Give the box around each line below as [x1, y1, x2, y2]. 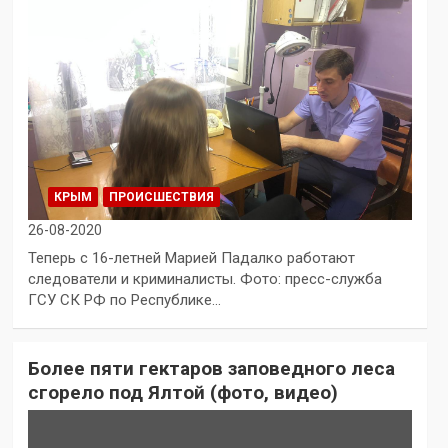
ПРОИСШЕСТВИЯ [108, 190, 214, 205]
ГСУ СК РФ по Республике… [27, 291, 221, 310]
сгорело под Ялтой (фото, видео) [27, 381, 338, 405]
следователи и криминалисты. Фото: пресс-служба [27, 270, 382, 289]
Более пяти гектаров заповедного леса [27, 357, 395, 381]
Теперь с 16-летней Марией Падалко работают [27, 249, 355, 268]
